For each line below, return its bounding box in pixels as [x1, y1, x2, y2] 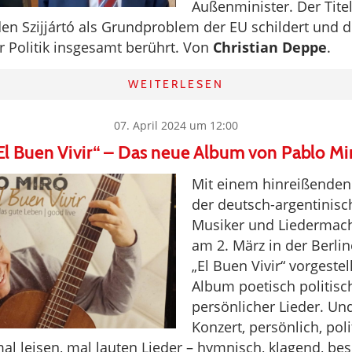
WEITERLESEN [128, 77, 224, 91]
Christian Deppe [213, 38, 327, 57]
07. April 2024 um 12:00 [114, 118, 238, 133]
